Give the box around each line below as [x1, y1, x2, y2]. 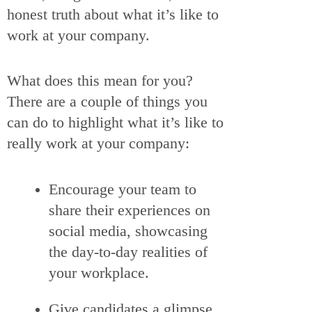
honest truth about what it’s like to [7, 5, 219, 23]
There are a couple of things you [7, 93, 208, 111]
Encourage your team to [49, 180, 196, 198]
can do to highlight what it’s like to [7, 114, 224, 132]
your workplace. [49, 264, 149, 282]
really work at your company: [7, 134, 194, 153]
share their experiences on [49, 201, 210, 219]
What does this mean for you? [7, 72, 193, 90]
